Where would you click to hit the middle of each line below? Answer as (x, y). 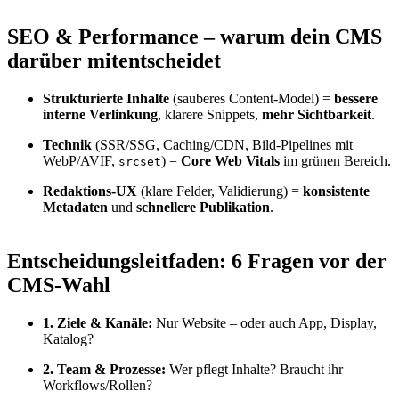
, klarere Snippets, (210, 115)
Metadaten (75, 208)
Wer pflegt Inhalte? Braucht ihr (254, 370)
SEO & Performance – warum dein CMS (195, 37)
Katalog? (68, 339)
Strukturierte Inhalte (106, 99)
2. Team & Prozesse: (104, 370)
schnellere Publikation (203, 208)
